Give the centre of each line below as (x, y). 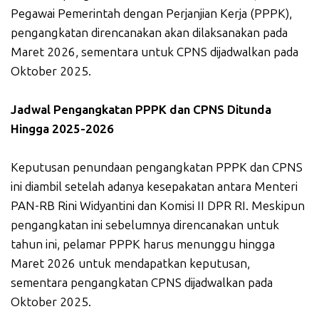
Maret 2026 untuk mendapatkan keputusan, (130, 263)
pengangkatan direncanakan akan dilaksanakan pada (149, 32)
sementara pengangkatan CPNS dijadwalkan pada (142, 282)
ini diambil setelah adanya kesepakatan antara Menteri (154, 186)
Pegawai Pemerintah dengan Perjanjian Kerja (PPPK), (151, 13)
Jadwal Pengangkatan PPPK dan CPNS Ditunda (141, 109)
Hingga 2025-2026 (62, 129)
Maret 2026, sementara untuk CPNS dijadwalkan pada (155, 52)
